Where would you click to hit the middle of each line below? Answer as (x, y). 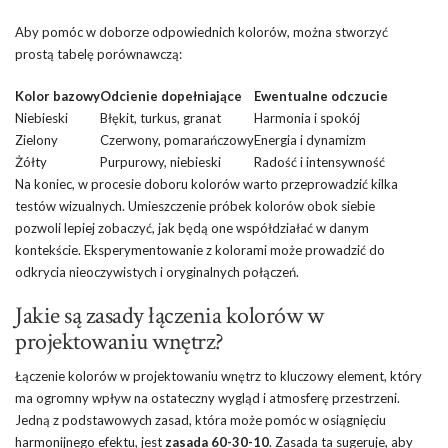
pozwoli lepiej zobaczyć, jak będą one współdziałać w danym (192, 228)
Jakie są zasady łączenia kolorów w (169, 316)
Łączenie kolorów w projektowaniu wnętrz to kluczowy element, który (218, 376)
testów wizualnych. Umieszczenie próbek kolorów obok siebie (195, 206)
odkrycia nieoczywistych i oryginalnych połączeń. (157, 272)
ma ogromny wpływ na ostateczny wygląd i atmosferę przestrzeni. (207, 398)
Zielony (36, 140)
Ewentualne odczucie (321, 96)
